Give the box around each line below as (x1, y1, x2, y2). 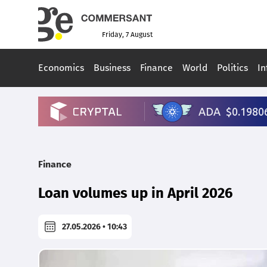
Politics (217, 62, 248, 74)
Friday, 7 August (102, 30, 153, 39)
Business (94, 62, 131, 74)
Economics (38, 62, 84, 74)
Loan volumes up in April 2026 (38, 185, 233, 202)
